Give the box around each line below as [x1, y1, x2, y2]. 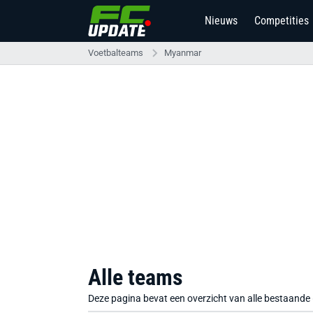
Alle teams [88, 264, 183, 291]
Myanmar [164, 48, 201, 58]
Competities [254, 14, 309, 27]
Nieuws [205, 14, 238, 27]
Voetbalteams [88, 48, 143, 58]
